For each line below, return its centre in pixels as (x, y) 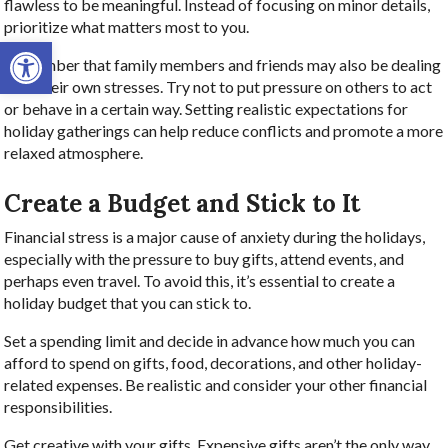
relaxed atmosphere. (74, 153)
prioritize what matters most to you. (128, 27)
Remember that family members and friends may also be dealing (223, 65)
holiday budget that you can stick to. (128, 302)
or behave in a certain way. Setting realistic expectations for (206, 109)
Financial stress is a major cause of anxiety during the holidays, (215, 236)
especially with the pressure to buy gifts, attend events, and (204, 258)
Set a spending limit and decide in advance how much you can (210, 340)
